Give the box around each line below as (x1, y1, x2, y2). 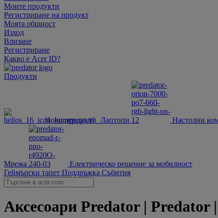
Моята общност (4, 19, 55, 28)
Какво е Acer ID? (4, 54, 60, 63)
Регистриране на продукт (4, 11, 89, 19)
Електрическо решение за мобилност (70, 160, 192, 168)
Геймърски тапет (4, 168, 62, 177)
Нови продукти (45, 116, 96, 124)
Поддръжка (62, 168, 102, 177)
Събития (102, 168, 130, 177)
